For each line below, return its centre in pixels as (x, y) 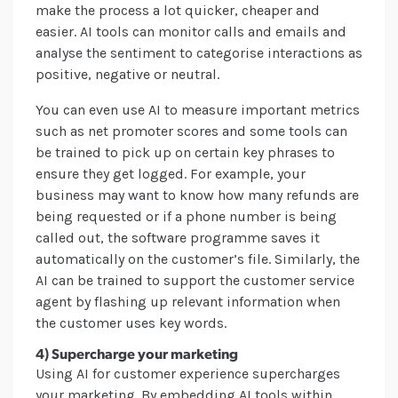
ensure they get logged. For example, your (171, 174)
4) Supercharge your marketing (137, 356)
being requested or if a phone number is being (186, 217)
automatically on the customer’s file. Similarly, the (198, 259)
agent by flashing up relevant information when (188, 302)
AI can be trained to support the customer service (195, 281)
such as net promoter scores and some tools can (191, 131)
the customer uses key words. (131, 323)
